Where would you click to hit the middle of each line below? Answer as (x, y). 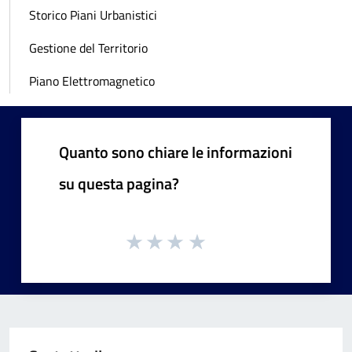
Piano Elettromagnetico (92, 81)
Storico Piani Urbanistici (93, 15)
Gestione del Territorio (88, 48)
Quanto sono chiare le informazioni (176, 152)
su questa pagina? (119, 183)
